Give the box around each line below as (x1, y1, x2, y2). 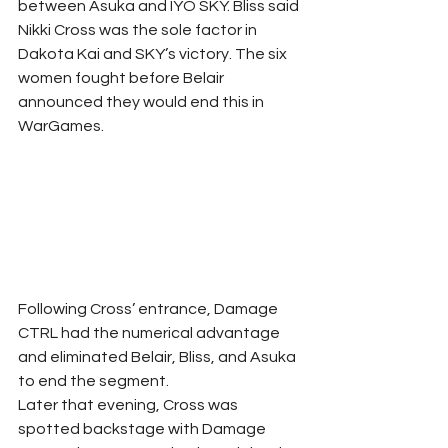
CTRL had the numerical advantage (18, 325, 283, 342)
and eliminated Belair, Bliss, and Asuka (18, 349, 299, 366)
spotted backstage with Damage (18, 421, 269, 438)
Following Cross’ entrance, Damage (18, 301, 281, 318)
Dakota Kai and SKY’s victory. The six (18, 45, 290, 62)
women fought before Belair (18, 69, 227, 86)
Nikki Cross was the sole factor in (18, 21, 260, 38)
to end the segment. (18, 373, 169, 390)
